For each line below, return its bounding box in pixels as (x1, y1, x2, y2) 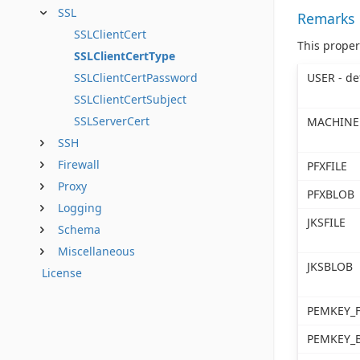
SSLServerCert (74, 113, 149, 129)
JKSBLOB (306, 258, 353, 274)
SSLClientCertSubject (74, 92, 186, 107)
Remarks (297, 8, 354, 28)
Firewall (58, 157, 100, 172)
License (42, 265, 82, 280)
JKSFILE (306, 214, 346, 230)
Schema (58, 222, 100, 237)
